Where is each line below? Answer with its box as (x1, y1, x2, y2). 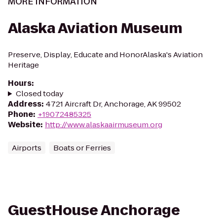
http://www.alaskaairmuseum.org (45, 119, 162, 130)
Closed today (15, 88, 64, 99)
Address (8, 99, 41, 109)
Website (8, 119, 40, 130)
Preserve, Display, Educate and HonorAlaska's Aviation (8, 49, 203, 60)
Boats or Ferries (53, 143, 111, 153)
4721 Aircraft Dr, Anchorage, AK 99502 (46, 99, 181, 109)
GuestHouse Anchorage (8, 201, 180, 220)
